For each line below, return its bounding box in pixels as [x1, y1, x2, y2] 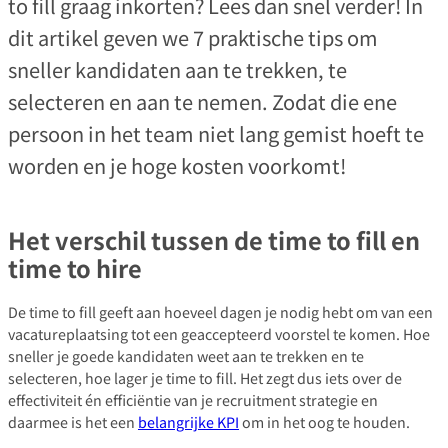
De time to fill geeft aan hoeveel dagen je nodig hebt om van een [8, 301, 433, 323]
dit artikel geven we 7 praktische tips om [8, 23, 378, 53]
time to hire [8, 250, 142, 285]
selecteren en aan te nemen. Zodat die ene [8, 87, 397, 117]
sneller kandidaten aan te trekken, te [8, 55, 347, 85]
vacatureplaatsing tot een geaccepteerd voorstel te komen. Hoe [8, 323, 430, 345]
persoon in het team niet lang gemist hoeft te [8, 119, 424, 149]
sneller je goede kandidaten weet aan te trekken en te [8, 345, 364, 367]
